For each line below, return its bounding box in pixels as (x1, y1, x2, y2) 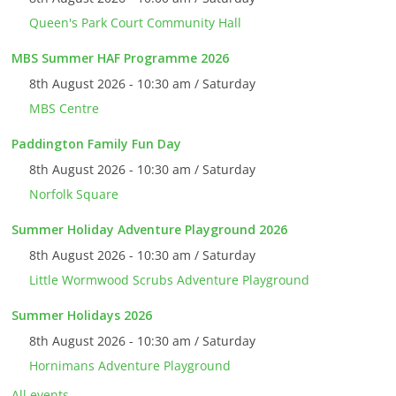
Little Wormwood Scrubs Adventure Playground (29, 271, 310, 289)
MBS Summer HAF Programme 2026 (11, 49, 230, 67)
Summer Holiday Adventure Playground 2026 (11, 221, 288, 239)
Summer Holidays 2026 (11, 307, 153, 324)
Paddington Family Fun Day (11, 135, 182, 153)
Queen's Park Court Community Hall (29, 14, 242, 32)
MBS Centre (29, 100, 100, 118)
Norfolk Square (29, 186, 119, 203)
